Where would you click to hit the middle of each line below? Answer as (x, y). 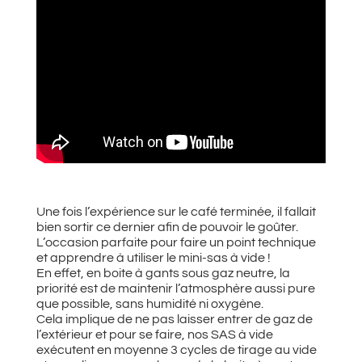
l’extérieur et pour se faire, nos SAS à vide (154, 334)
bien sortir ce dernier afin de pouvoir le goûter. (167, 227)
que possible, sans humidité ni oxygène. (149, 303)
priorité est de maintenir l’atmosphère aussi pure (175, 288)
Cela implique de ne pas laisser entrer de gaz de (174, 319)
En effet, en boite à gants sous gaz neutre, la (163, 273)
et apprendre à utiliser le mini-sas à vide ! (153, 257)
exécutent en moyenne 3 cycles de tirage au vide (176, 349)
